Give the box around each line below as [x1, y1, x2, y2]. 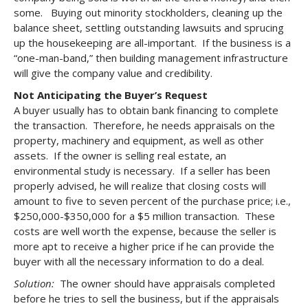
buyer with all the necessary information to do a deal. [14, 254, 264, 268]
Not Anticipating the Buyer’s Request [14, 88, 208, 102]
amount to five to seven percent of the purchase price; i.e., [14, 194, 291, 208]
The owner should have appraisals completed [60, 276, 275, 290]
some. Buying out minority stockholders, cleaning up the [14, 5, 283, 19]
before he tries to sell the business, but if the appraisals [14, 291, 279, 305]
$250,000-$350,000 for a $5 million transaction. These [14, 209, 275, 223]
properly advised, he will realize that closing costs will [14, 179, 266, 192]
